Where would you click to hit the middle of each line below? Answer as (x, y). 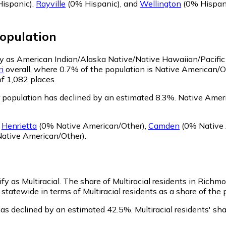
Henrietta (19, 125)
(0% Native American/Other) (91, 125)
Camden (164, 125)
